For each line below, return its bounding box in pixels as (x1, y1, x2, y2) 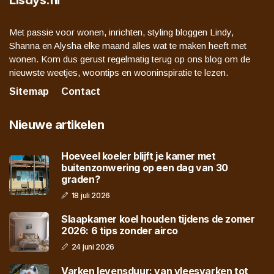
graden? (61, 173, 100, 186)
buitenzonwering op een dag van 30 (61, 161, 228, 174)
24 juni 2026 (71, 242, 115, 251)
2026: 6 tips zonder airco (61, 224, 178, 237)
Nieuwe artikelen (9, 117, 104, 133)
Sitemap (9, 86, 49, 97)
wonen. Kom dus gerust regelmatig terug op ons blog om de (9, 54, 250, 65)
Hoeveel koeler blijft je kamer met (61, 150, 216, 163)
